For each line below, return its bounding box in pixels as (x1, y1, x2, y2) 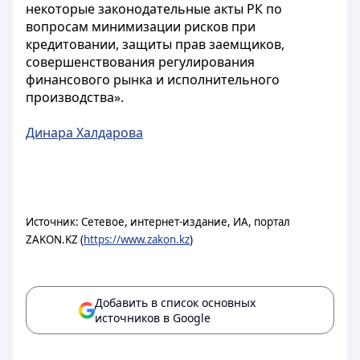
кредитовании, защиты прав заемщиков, (26, 35, 284, 53)
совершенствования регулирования (26, 53, 255, 71)
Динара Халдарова (26, 124, 143, 141)
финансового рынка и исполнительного (26, 71, 280, 88)
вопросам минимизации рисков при (26, 18, 256, 35)
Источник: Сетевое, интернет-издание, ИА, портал (26, 215, 290, 229)
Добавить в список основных (95, 295, 256, 310)
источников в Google (95, 310, 211, 325)
